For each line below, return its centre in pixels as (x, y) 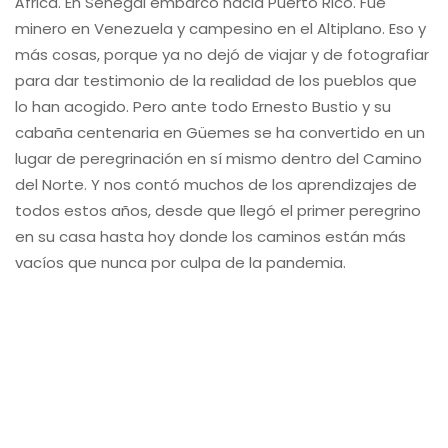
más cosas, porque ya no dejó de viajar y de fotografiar (222, 54)
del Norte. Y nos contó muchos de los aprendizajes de (216, 184)
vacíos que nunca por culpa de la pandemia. (180, 262)
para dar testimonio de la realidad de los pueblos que (216, 80)
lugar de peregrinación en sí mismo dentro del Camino (218, 158)
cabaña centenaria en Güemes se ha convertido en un (220, 132)
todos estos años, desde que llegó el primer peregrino (218, 210)
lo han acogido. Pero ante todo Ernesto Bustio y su (203, 106)
